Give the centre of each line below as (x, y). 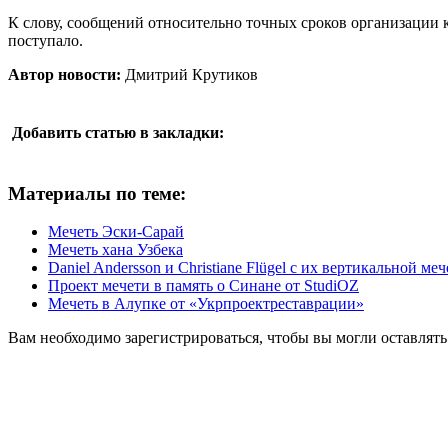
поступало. (45, 40)
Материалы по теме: (97, 193)
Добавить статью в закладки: (118, 132)
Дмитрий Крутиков (189, 74)
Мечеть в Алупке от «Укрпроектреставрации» (206, 304)
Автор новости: (64, 74)
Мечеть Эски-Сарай (116, 232)
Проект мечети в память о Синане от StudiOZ (203, 286)
